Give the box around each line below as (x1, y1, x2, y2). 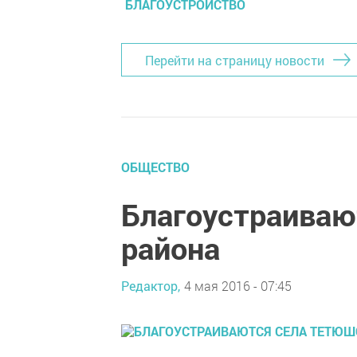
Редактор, (121, 277, 180, 294)
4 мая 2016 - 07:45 (184, 277, 292, 294)
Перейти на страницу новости (145, 51, 324, 69)
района (121, 228, 220, 268)
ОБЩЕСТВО (121, 159, 190, 175)
